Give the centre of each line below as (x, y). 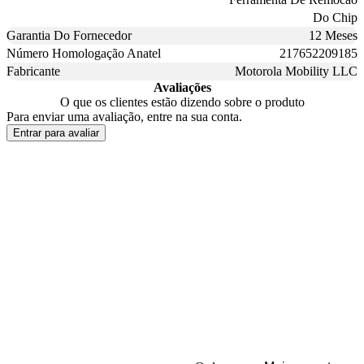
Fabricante (33, 71)
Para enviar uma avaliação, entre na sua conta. (124, 116)
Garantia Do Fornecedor (69, 35)
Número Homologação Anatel (84, 53)
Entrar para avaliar (56, 132)
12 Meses (333, 35)
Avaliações (182, 87)
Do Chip (335, 17)
